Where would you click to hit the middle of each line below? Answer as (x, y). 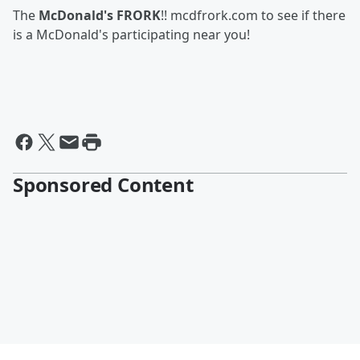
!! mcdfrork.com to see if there (253, 15)
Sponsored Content (103, 184)
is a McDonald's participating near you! (131, 35)
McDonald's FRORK (100, 15)
